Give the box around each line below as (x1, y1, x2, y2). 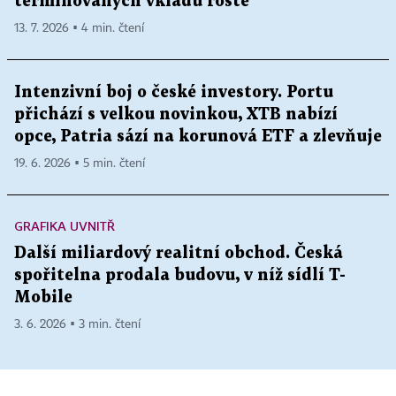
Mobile (14, 290, 72, 306)
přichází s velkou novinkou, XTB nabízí (14, 107, 338, 123)
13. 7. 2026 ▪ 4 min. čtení (14, 22, 144, 35)
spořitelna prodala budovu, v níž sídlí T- (14, 268, 346, 284)
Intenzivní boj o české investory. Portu (14, 85, 333, 101)
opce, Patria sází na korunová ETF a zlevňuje (14, 129, 382, 145)
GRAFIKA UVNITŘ (14, 218, 115, 234)
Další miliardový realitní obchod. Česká (14, 246, 343, 262)
